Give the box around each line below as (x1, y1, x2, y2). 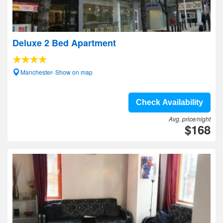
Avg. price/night (169, 114, 211, 123)
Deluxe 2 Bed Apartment (12, 36, 116, 49)
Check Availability (136, 98, 203, 107)
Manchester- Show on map (20, 68, 93, 76)
